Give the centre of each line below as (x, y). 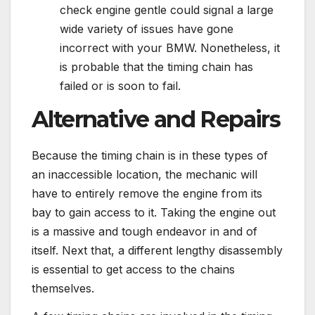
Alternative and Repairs (156, 119)
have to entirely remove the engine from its (147, 193)
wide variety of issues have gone (147, 29)
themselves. (63, 288)
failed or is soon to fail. (120, 86)
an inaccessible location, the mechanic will (144, 174)
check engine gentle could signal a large (167, 10)
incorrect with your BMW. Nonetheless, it (170, 48)
